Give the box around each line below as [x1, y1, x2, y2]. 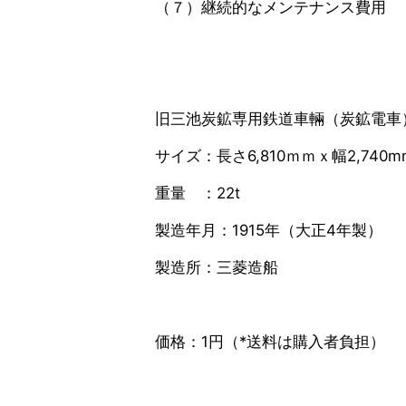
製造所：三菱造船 [154, 258, 278, 277]
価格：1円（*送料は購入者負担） [154, 333, 385, 352]
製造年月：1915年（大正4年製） [154, 221, 382, 240]
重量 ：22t [154, 184, 240, 203]
